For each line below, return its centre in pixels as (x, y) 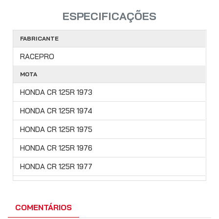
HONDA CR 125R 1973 (56, 92)
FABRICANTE (39, 39)
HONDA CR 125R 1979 (56, 204)
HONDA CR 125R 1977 (56, 167)
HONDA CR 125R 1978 (56, 185)
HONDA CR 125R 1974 (56, 111)
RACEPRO (37, 57)
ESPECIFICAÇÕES (109, 16)
